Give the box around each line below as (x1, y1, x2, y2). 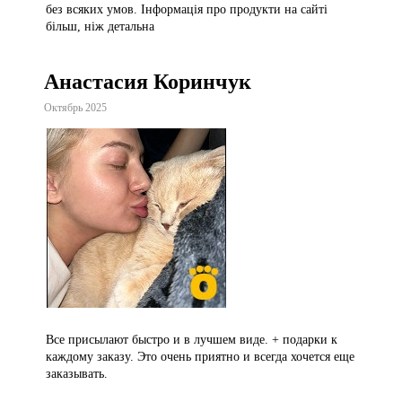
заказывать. (45, 367, 108, 381)
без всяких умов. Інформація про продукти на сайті (45, 3, 328, 17)
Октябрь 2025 (43, 101, 107, 115)
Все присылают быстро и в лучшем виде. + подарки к (45, 333, 337, 347)
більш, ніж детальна (45, 20, 154, 34)
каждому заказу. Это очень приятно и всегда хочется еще (45, 350, 354, 364)
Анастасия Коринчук (43, 70, 251, 94)
